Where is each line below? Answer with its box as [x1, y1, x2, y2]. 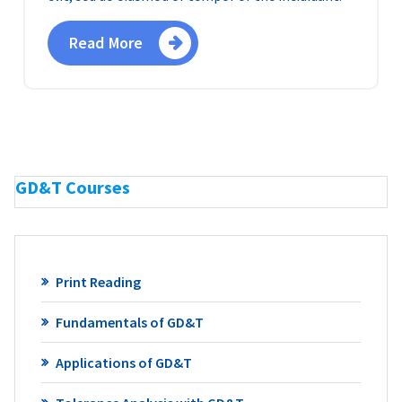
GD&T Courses [15, 176, 130, 199]
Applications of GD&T [55, 353, 192, 371]
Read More [69, 32, 144, 54]
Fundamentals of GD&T [55, 312, 204, 331]
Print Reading [55, 272, 141, 291]
